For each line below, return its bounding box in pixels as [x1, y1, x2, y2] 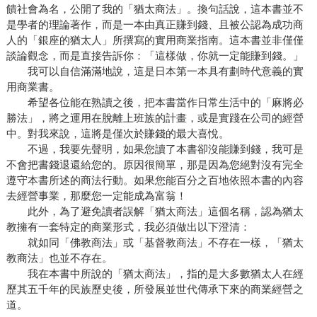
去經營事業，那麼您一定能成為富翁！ [6, 189, 187, 202]
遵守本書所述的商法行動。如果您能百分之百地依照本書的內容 [6, 173, 304, 186]
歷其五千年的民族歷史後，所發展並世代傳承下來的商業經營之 [6, 282, 304, 295]
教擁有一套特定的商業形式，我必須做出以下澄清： [6, 220, 250, 233]
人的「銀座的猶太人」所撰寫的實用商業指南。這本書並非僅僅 [6, 33, 304, 46]
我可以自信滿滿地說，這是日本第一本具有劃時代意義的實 [6, 64, 304, 77]
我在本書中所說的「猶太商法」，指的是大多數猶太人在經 [6, 267, 304, 279]
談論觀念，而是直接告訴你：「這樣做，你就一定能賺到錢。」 [6, 49, 304, 62]
